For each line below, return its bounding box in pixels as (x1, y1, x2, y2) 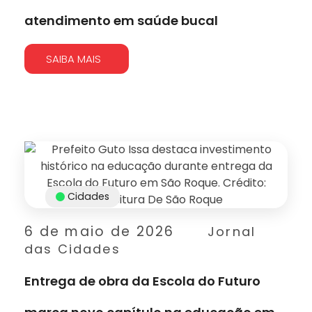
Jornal (208, 222, 256, 240)
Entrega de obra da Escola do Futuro (24, 272, 260, 290)
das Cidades (24, 240, 120, 258)
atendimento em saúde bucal (24, 11, 218, 29)
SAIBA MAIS (46, 51, 101, 66)
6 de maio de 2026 (24, 221, 175, 241)
